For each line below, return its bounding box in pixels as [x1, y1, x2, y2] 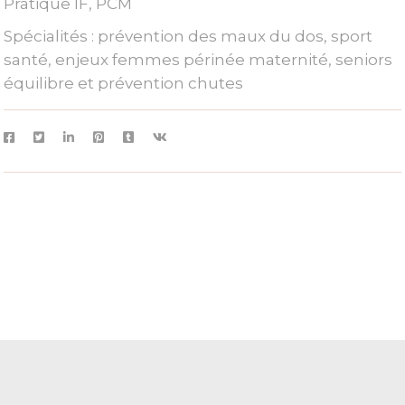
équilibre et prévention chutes [4, 74, 244, 93]
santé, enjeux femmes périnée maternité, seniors [4, 51, 393, 70]
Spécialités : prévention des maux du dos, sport [4, 27, 373, 46]
